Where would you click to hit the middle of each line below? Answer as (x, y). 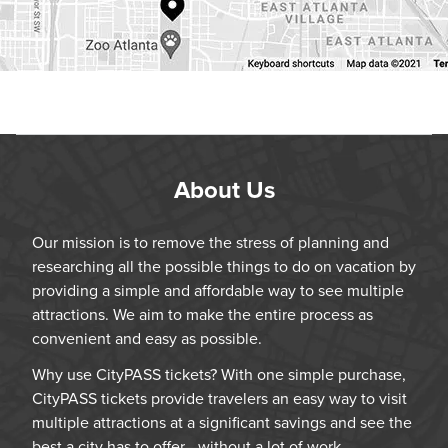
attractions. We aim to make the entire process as (202, 314)
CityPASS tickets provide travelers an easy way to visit (219, 398)
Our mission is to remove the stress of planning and (210, 242)
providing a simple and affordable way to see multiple (218, 290)
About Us (224, 190)
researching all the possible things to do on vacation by (224, 266)
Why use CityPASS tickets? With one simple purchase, (219, 374)
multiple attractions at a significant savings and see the (222, 422)
